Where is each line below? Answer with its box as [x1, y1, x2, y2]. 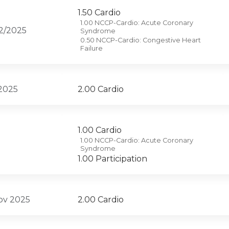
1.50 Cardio [78, 8, 121, 18]
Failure [80, 44, 103, 53]
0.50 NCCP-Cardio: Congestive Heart [80, 36, 201, 44]
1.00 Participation [78, 154, 147, 164]
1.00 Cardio [78, 125, 122, 135]
